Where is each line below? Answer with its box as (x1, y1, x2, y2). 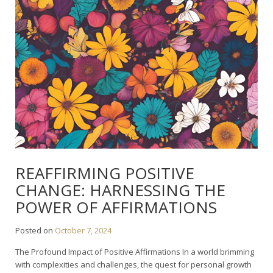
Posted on (15, 225, 55, 236)
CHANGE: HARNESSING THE (15, 179, 225, 202)
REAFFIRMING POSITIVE (15, 162, 194, 185)
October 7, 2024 (55, 225, 112, 236)
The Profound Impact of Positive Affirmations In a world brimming (15, 246, 254, 258)
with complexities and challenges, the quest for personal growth (15, 259, 252, 271)
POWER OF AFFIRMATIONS (15, 196, 217, 219)
